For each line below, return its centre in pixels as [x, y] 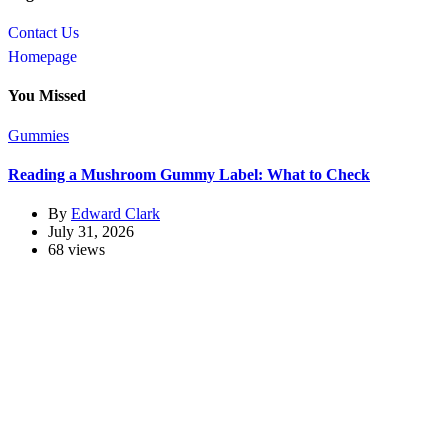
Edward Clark [115, 214]
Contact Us [43, 33]
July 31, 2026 [91, 232]
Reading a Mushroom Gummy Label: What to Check [189, 174]
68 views [76, 250]
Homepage [42, 57]
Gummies [38, 135]
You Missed [47, 96]
